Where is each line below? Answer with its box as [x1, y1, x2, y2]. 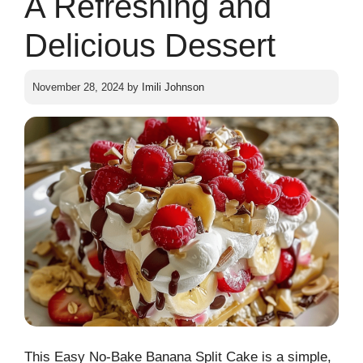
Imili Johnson [142, 81, 204, 94]
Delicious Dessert [24, 27, 275, 63]
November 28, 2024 [32, 81, 124, 94]
